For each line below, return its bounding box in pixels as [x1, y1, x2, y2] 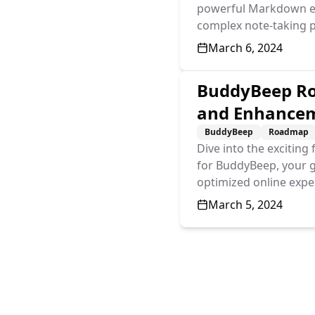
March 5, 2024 [208, 197, 283, 212]
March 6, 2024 [208, 40, 283, 56]
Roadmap [269, 126, 309, 138]
